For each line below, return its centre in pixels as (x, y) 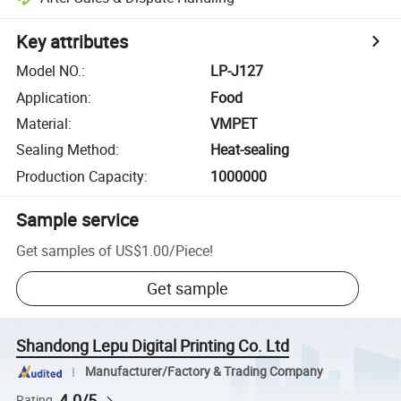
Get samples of (64, 250)
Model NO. (49, 71)
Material (43, 123)
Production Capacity (81, 176)
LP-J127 (237, 71)
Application (52, 97)
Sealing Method (66, 150)
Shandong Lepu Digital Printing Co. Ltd (153, 346)
